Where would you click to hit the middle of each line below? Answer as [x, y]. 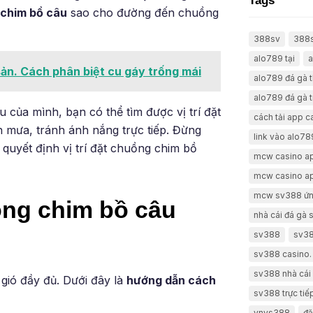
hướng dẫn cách [171, 280]
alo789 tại [274, 58]
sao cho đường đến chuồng [143, 13]
